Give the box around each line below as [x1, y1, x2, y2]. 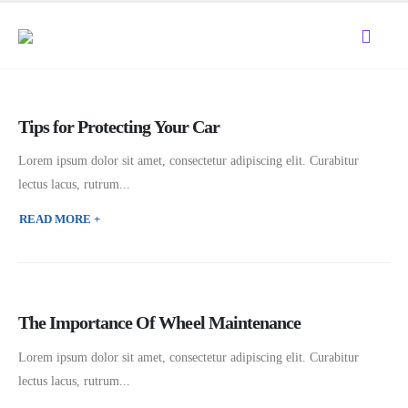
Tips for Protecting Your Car [18, 117, 219, 137]
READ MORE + [19, 211, 100, 226]
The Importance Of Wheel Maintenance [18, 313, 301, 333]
